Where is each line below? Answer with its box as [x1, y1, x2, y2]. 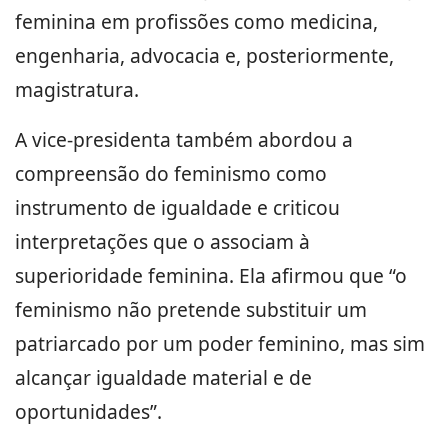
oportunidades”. [15, 398, 162, 426]
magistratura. [15, 76, 139, 104]
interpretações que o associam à [15, 228, 310, 256]
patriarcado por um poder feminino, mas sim [15, 330, 425, 358]
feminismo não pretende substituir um [15, 296, 367, 324]
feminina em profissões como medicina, [15, 8, 378, 36]
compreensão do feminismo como [15, 160, 327, 188]
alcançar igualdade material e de [15, 364, 312, 392]
